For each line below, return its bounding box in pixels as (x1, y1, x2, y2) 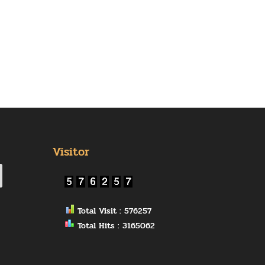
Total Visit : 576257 (75, 204, 152, 217)
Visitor (53, 142, 90, 161)
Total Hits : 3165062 (75, 219, 156, 232)
